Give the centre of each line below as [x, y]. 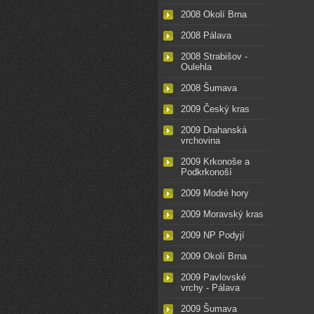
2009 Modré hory [215, 193]
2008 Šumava [209, 88]
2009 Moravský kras [222, 214]
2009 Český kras [215, 109]
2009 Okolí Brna [214, 257]
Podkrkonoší [206, 172]
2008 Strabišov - [214, 57]
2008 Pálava [206, 36]
